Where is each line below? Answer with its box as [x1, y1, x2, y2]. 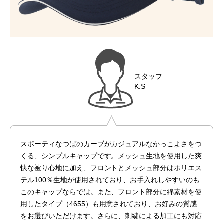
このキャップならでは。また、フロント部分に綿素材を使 [20, 187, 202, 196]
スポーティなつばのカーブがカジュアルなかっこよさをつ [20, 139, 202, 148]
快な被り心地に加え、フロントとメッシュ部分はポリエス [20, 163, 202, 172]
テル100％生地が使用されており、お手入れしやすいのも [20, 175, 200, 184]
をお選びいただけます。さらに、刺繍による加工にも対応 [20, 211, 202, 220]
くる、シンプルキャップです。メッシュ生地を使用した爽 [20, 151, 202, 160]
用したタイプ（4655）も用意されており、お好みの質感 [20, 199, 197, 208]
